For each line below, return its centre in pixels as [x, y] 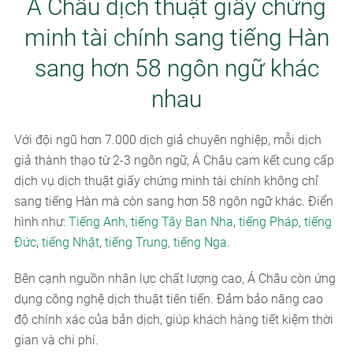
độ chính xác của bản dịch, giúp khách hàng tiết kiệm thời [173, 319]
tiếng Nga [200, 242]
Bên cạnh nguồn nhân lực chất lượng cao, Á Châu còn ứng [175, 278]
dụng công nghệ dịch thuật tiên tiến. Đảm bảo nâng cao [168, 299]
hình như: [41, 221]
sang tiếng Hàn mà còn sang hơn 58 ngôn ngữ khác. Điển [173, 201]
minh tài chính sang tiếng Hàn [176, 37]
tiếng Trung [136, 242]
